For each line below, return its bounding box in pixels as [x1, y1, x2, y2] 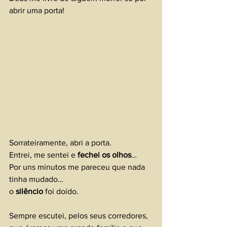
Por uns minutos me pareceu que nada [9, 163, 147, 172]
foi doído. [45, 187, 79, 196]
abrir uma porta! [9, 6, 64, 15]
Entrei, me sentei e [9, 150, 78, 160]
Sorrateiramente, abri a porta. [9, 138, 111, 147]
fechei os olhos [78, 150, 131, 160]
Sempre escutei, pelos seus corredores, [9, 211, 150, 220]
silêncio [16, 187, 45, 196]
